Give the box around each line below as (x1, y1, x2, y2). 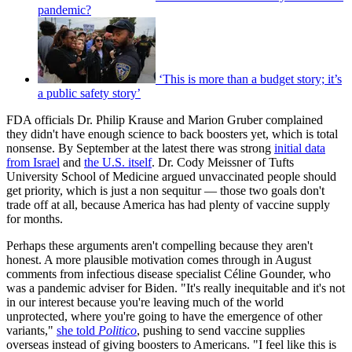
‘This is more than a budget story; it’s (159, 72, 342, 86)
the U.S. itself (84, 156, 152, 170)
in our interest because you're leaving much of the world (6, 295, 284, 310)
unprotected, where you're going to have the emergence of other (6, 310, 322, 324)
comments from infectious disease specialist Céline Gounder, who (6, 267, 331, 281)
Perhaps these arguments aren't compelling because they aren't (6, 239, 313, 253)
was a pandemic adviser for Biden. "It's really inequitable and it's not (6, 281, 345, 295)
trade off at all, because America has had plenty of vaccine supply (6, 198, 330, 212)
